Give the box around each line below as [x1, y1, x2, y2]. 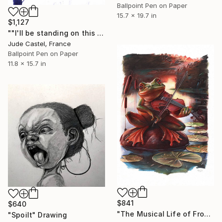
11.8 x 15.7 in [8, 59, 46, 68]
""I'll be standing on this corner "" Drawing [97, 29, 104, 38]
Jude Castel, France [8, 40, 71, 48]
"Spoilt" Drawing [8, 210, 67, 219]
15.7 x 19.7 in [117, 11, 157, 19]
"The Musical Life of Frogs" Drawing [204, 209, 211, 218]
